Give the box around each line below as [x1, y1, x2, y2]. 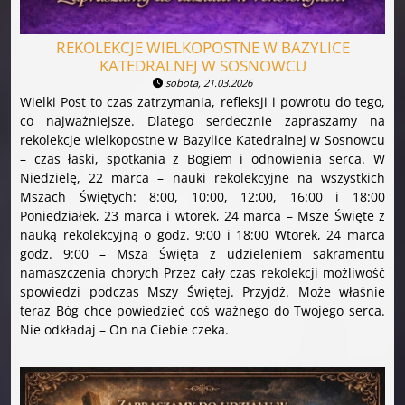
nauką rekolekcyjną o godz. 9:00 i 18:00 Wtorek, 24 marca [20, 226, 385, 244]
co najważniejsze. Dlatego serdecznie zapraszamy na [20, 112, 385, 130]
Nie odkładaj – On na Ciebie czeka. [20, 321, 229, 339]
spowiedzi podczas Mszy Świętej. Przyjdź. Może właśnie [20, 283, 385, 301]
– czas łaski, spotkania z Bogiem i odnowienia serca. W [20, 150, 385, 168]
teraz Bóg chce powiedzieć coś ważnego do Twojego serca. [20, 302, 385, 320]
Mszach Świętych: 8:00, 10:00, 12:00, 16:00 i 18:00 [20, 188, 385, 206]
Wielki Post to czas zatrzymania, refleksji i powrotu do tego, [20, 93, 385, 111]
